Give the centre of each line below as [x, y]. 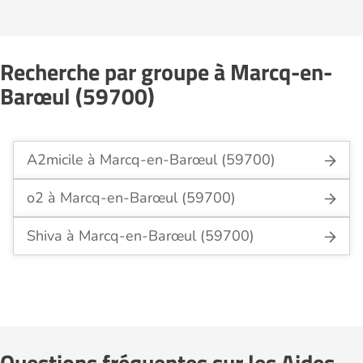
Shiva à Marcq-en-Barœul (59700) [141, 236]
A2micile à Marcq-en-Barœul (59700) [151, 160]
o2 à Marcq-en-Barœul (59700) [131, 198]
